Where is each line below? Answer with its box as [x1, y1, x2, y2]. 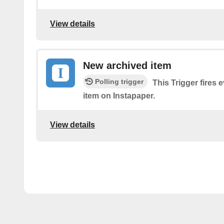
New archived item [83, 60, 171, 71]
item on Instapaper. [83, 91, 155, 100]
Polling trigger [95, 77, 143, 86]
